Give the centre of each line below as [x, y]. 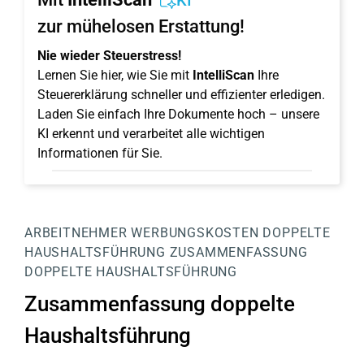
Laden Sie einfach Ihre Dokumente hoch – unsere [178, 114]
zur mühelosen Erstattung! [141, 26]
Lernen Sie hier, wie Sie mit [115, 75]
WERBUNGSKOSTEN [195, 233]
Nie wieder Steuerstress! [109, 56]
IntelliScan [223, 75]
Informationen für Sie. [100, 153]
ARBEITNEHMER [76, 233]
